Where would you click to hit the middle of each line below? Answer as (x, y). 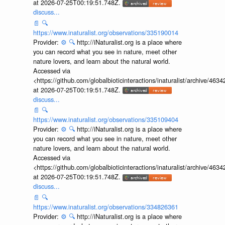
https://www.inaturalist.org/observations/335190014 (105, 32)
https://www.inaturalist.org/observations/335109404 (105, 120)
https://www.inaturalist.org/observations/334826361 (105, 206)
